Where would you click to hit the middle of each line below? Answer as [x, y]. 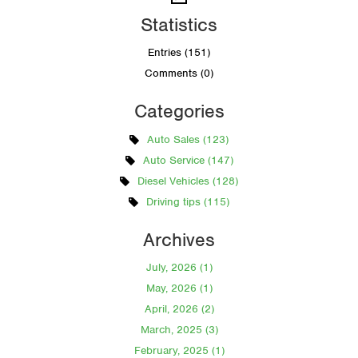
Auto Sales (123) [188, 139]
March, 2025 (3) [179, 330]
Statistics [179, 24]
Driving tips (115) [188, 201]
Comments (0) [179, 74]
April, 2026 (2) [179, 309]
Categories [179, 111]
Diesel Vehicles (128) [188, 181]
